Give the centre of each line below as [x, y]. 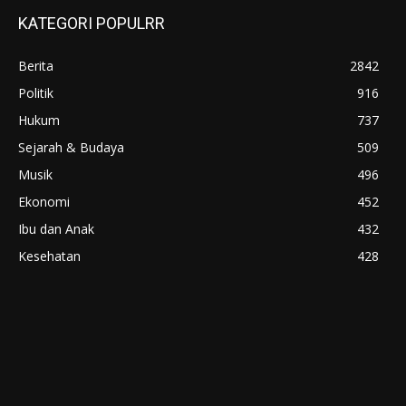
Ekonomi [44, 201]
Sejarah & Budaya [71, 147]
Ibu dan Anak [56, 228]
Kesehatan [49, 256]
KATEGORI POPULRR [92, 23]
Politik [36, 92]
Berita [36, 65]
